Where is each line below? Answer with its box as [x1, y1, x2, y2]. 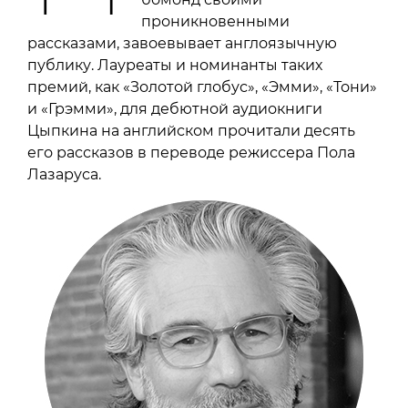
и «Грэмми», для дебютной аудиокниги [27, 100, 322, 118]
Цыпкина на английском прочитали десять [27, 122, 355, 140]
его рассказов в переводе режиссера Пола [27, 144, 355, 162]
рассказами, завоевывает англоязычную [27, 35, 337, 53]
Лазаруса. [27, 166, 101, 184]
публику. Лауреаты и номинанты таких [27, 56, 322, 75]
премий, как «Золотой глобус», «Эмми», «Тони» [27, 78, 377, 97]
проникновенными [141, 13, 291, 31]
